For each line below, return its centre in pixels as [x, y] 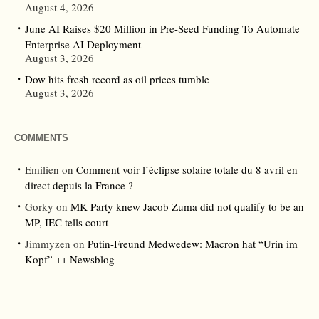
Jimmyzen [48, 244]
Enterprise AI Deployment [83, 45]
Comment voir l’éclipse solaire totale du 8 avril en [187, 170]
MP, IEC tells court [67, 223]
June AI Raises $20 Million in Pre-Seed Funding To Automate [162, 29]
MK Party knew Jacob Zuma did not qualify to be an [187, 207]
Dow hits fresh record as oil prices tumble [117, 79]
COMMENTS [41, 138]
